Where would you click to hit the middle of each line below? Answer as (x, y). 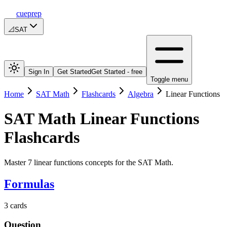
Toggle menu (169, 79)
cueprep (29, 13)
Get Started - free (117, 72)
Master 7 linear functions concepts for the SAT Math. (89, 162)
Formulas (29, 184)
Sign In (39, 72)
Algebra (141, 94)
